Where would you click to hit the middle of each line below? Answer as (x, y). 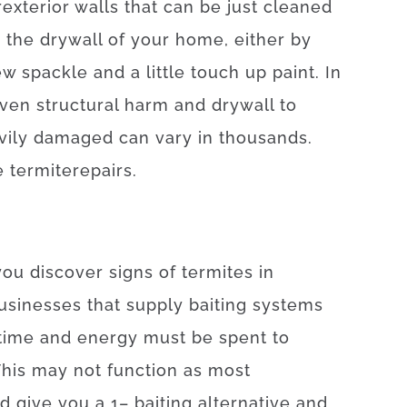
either (260, 40)
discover (67, 272)
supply (155, 305)
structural (78, 105)
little (166, 72)
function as (155, 370)
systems (288, 305)
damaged (74, 138)
